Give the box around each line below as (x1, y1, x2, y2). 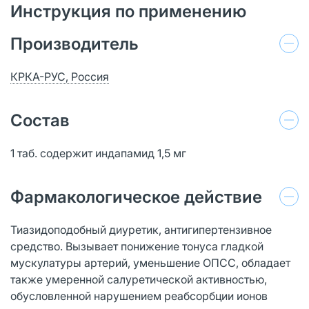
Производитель (10, 33, 139, 54)
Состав (10, 110, 70, 130)
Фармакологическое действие (10, 186, 262, 207)
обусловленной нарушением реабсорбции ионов (10, 288, 268, 303)
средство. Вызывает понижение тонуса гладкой (10, 239, 263, 253)
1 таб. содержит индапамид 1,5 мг (10, 146, 186, 160)
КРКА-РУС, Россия (10, 69, 109, 83)
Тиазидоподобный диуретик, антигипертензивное (10, 222, 272, 237)
